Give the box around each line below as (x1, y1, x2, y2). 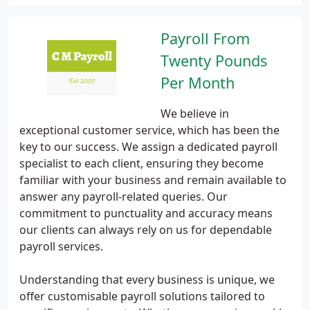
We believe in (161, 106, 229, 121)
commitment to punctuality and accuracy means (19, 206, 273, 221)
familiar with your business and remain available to (19, 172, 286, 188)
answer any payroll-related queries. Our (19, 189, 228, 204)
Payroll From (161, 28, 250, 48)
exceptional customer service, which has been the (19, 122, 280, 138)
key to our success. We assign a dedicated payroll (19, 139, 277, 154)
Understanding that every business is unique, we (19, 272, 275, 287)
